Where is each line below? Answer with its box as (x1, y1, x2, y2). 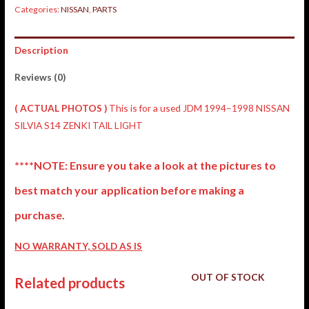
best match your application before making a (14, 183, 245, 197)
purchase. (14, 208, 66, 222)
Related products (14, 274, 126, 291)
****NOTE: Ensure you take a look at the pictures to (14, 159, 277, 172)
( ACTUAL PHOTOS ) (14, 102, 108, 114)
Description (14, 44, 69, 57)
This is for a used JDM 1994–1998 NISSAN (107, 102, 290, 114)
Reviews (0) (14, 70, 66, 83)
